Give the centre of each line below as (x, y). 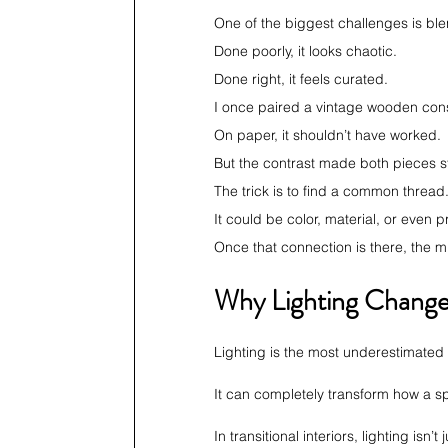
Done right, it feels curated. (301, 79)
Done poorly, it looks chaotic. (305, 51)
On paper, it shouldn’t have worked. (327, 135)
